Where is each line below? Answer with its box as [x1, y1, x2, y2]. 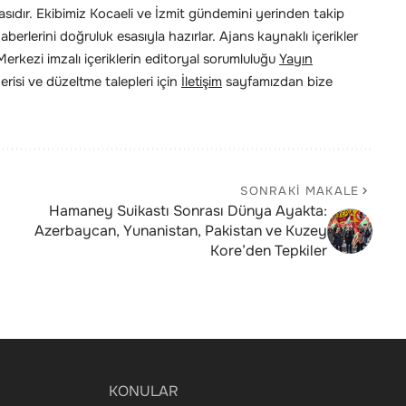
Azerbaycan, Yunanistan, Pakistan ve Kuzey [34, 221, 327, 241]
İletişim [181, 73, 222, 91]
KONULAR [109, 382, 179, 401]
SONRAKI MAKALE [240, 183, 360, 199]
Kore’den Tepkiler [209, 241, 327, 261]
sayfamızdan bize [222, 73, 333, 91]
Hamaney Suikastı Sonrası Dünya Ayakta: [48, 201, 327, 221]
